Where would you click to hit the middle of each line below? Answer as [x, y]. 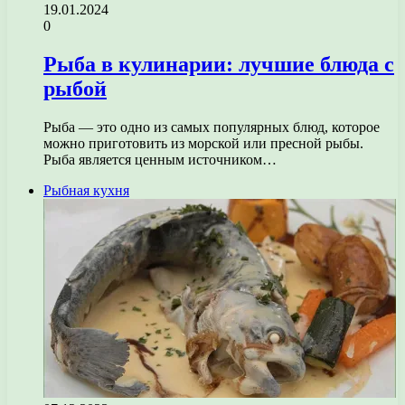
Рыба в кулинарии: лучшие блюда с [219, 64]
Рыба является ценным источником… [160, 159]
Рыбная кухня [86, 190]
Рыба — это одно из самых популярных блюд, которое [212, 127]
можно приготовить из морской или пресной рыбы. [203, 143]
